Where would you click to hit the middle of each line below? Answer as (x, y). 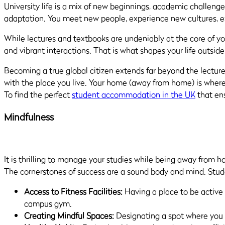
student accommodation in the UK (134, 94)
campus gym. (48, 204)
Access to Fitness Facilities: (74, 192)
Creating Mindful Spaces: (69, 216)
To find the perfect (38, 94)
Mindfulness (29, 117)
